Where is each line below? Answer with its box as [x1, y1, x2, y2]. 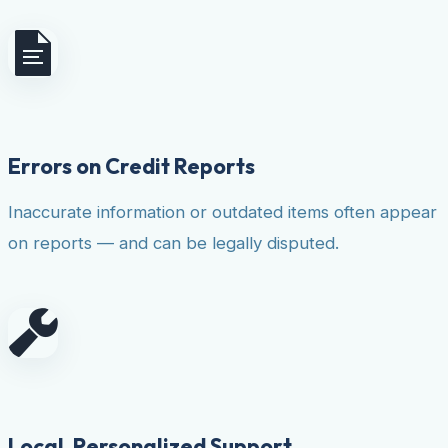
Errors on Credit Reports [8, 151, 255, 180]
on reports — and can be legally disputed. [8, 232, 339, 253]
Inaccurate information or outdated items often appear [8, 201, 437, 222]
